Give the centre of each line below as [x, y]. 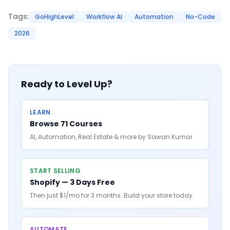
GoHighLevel [54, 17]
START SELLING [55, 171]
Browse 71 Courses [66, 124]
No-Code [200, 17]
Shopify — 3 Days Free [72, 182]
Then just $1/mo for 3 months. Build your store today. [112, 195]
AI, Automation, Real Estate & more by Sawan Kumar [111, 137]
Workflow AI [104, 17]
